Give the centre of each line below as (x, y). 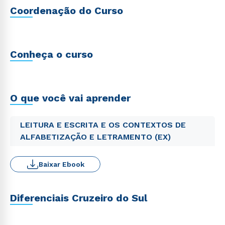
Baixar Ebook (61, 164)
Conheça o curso (51, 54)
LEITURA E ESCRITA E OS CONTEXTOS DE (103, 125)
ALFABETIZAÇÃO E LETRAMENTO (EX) (95, 137)
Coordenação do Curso (67, 11)
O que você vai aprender (70, 98)
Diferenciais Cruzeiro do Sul (79, 198)
